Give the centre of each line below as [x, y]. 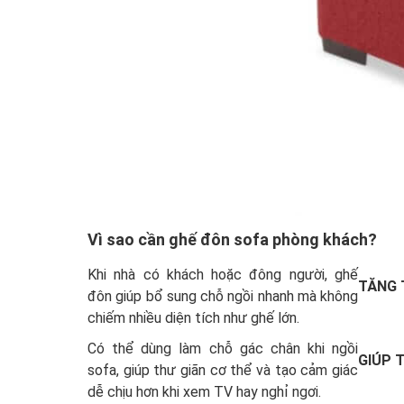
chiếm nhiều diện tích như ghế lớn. [193, 318]
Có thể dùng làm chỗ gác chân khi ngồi [223, 349]
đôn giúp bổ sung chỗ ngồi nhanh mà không [223, 297]
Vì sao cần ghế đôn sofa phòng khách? [232, 240]
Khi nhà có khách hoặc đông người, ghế [223, 275]
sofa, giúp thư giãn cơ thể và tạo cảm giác [223, 371]
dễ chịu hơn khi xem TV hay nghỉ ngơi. [204, 392]
